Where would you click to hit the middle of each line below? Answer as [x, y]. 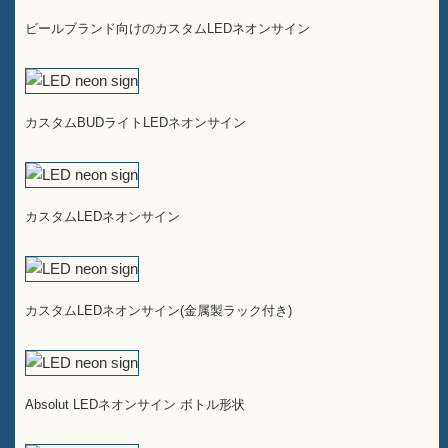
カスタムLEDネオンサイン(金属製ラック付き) [158, 310]
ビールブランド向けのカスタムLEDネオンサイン [167, 28]
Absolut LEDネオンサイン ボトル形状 [135, 404]
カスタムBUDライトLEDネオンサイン [135, 122]
